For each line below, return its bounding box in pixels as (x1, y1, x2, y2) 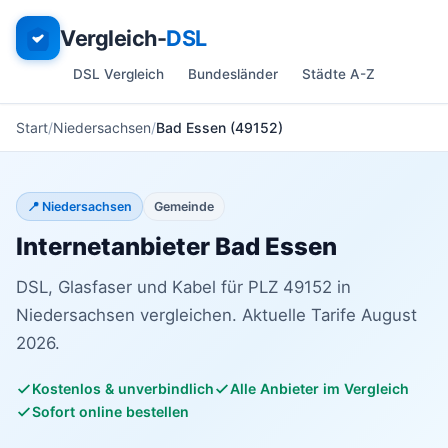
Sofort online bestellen (32, 403, 189, 420)
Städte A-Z (302, 66, 375, 82)
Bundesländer (188, 66, 278, 82)
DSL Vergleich (73, 66, 164, 82)
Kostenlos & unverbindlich (32, 380, 214, 397)
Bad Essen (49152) (156, 119, 283, 136)
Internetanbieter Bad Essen (16, 232, 337, 261)
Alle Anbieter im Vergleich (230, 380, 409, 397)
